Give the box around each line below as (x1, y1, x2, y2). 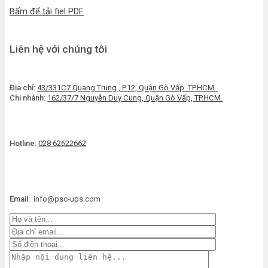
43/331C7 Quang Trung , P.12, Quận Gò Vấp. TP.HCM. (37, 83, 218, 93)
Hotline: (10, 139, 37, 148)
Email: (10, 194, 31, 204)
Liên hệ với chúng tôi (10, 43, 108, 56)
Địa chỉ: (10, 83, 36, 93)
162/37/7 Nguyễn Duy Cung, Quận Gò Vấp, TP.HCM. (47, 93, 223, 103)
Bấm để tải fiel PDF (10, 6, 84, 17)
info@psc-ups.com (30, 194, 101, 204)
